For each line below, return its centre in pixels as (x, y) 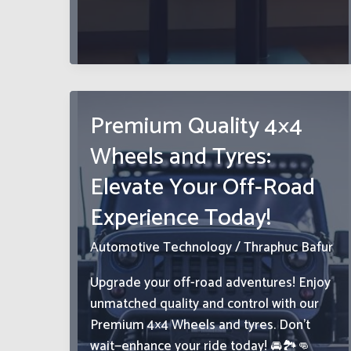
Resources (120, 55)
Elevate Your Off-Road (202, 187)
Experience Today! (180, 218)
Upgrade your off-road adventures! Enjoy (210, 283)
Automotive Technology (161, 247)
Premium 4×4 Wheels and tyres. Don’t (200, 326)
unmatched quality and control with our (204, 304)
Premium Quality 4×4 (196, 126)
